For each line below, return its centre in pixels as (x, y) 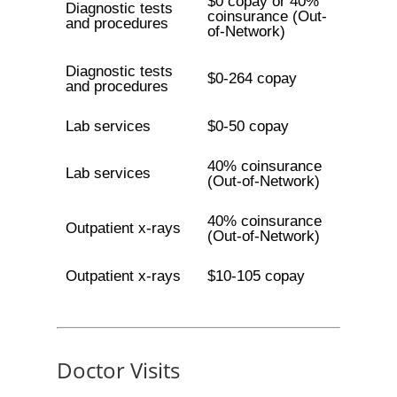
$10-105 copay (256, 276)
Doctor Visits (118, 370)
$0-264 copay (252, 78)
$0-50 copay (248, 126)
